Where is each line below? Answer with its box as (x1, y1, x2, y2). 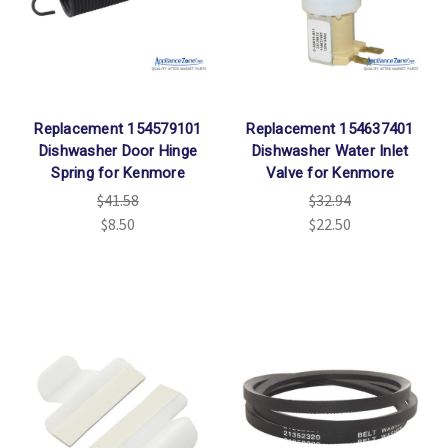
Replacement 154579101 (34, 120, 202, 139)
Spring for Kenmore (51, 164, 185, 183)
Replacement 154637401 (246, 120, 414, 139)
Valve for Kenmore (265, 164, 395, 183)
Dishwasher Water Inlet (251, 142, 409, 161)
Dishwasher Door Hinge (38, 142, 198, 161)
